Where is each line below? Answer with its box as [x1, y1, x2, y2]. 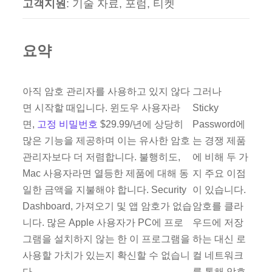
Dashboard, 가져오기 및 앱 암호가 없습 [22, 200, 192, 211]
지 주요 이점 [192, 168, 246, 178]
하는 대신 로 [192, 233, 246, 244]
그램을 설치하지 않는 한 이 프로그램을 [22, 233, 191, 244]
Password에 [192, 118, 246, 129]
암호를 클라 [192, 200, 244, 211]
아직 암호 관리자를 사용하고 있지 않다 [22, 86, 191, 97]
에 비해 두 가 [192, 151, 249, 162]
